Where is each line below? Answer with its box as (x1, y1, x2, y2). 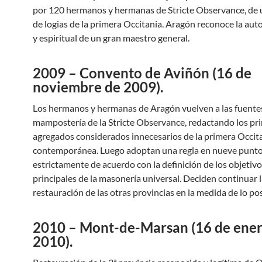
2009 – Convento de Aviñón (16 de (33, 64, 251, 81)
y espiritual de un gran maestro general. (33, 32, 189, 43)
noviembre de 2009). (33, 78, 163, 95)
